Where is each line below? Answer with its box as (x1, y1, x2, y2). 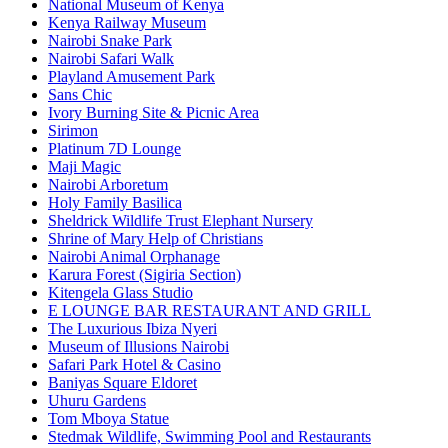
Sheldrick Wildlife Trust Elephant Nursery (48, 212, 313, 230)
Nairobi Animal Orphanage (48, 248, 220, 266)
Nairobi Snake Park (48, 32, 172, 50)
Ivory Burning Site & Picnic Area (48, 104, 259, 122)
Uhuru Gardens (48, 392, 146, 410)
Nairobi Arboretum (48, 176, 168, 194)
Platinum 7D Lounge (48, 140, 181, 158)
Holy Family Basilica (48, 194, 182, 212)
